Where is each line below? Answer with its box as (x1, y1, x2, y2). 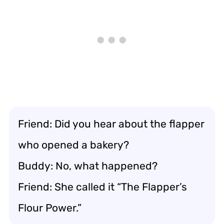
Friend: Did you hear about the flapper (18, 117, 204, 130)
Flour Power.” (18, 201, 81, 214)
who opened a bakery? (18, 138, 129, 151)
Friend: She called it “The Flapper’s (18, 180, 187, 193)
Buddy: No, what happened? (18, 159, 157, 172)
